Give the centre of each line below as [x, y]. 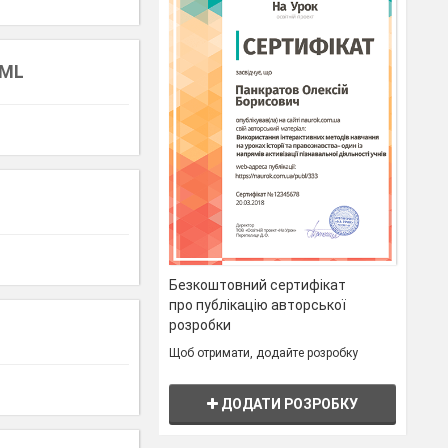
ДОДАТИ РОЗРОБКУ [288, 404]
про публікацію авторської [258, 305]
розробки [200, 325]
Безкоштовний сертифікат [258, 285]
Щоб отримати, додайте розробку [264, 353]
